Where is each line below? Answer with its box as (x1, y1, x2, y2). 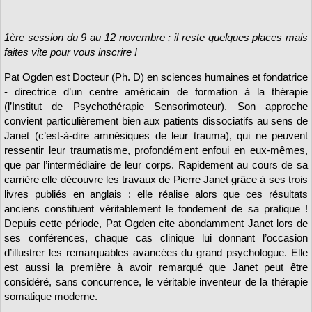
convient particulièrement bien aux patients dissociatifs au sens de (4, 115, 308, 127)
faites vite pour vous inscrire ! (4, 45, 137, 58)
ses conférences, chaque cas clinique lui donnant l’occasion (4, 232, 308, 244)
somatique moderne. (4, 290, 97, 303)
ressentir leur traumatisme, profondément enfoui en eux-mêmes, (4, 144, 308, 157)
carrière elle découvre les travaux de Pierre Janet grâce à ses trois (4, 173, 308, 186)
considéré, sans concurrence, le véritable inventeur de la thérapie (4, 276, 308, 288)
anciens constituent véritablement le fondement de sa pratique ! (4, 203, 308, 215)
